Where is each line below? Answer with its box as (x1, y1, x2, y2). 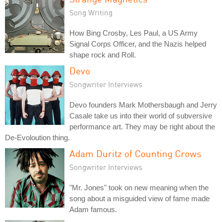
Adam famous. (69, 205, 117, 214)
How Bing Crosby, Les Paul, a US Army (69, 28, 198, 37)
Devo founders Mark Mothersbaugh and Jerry (69, 100, 217, 109)
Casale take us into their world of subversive (69, 111, 212, 120)
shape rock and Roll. (69, 50, 136, 59)
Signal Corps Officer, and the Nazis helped (69, 39, 206, 48)
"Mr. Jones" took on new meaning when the (69, 183, 209, 192)
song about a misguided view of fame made (69, 194, 210, 203)
